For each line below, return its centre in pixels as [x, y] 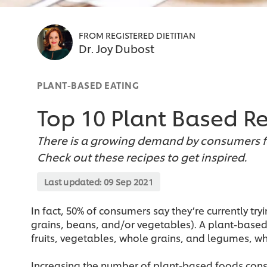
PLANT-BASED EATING [88, 85]
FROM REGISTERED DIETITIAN [137, 35]
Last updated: [74, 182]
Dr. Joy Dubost [117, 48]
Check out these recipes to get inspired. [142, 157]
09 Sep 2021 [128, 182]
